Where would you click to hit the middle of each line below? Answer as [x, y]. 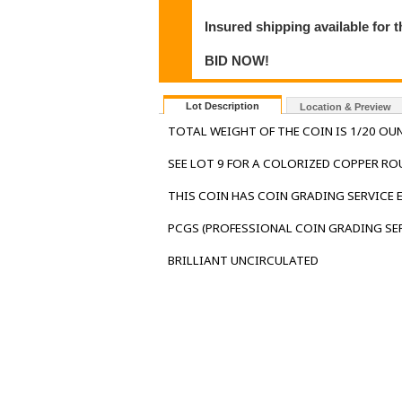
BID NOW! [237, 61]
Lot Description [223, 106]
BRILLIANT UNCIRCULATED [243, 261]
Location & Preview [345, 107]
